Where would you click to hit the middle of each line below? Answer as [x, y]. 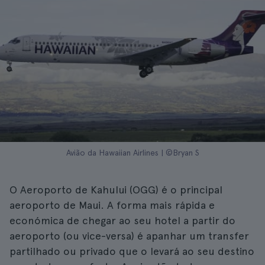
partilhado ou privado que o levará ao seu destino [132, 251]
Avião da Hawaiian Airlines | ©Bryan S [132, 153]
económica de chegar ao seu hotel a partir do [122, 220]
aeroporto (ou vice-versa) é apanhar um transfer [129, 236]
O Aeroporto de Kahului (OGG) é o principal [116, 190]
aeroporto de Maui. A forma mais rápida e [112, 205]
